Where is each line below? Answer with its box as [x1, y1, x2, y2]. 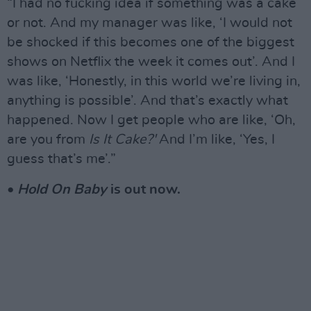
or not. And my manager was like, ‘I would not [7, 16, 292, 31]
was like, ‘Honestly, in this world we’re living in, [7, 74, 301, 89]
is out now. [107, 183, 180, 197]
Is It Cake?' [89, 133, 155, 147]
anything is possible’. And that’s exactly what [7, 94, 288, 108]
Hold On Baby [17, 183, 107, 197]
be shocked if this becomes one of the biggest [7, 35, 294, 50]
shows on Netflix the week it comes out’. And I [7, 55, 295, 69]
